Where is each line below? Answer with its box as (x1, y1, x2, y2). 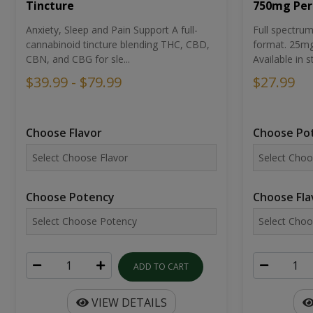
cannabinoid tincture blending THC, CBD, (26, 38, 210, 52)
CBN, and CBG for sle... (26, 52, 131, 66)
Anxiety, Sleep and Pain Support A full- (26, 23, 198, 37)
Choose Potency (26, 189, 115, 205)
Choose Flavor (26, 125, 103, 141)
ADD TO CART (133, 261, 189, 273)
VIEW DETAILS (88, 295, 167, 311)
